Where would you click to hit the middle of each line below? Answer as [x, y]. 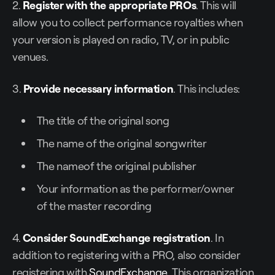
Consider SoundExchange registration [116, 238]
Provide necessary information [98, 89]
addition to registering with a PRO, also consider [126, 255]
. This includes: [207, 89]
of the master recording [94, 206]
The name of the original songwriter [122, 143]
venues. [30, 57]
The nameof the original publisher [116, 166]
